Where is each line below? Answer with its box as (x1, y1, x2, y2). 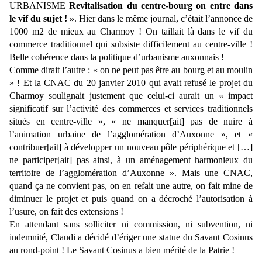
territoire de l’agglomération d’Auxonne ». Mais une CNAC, (9, 168, 253, 178)
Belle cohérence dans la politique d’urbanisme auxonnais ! (9, 52, 224, 63)
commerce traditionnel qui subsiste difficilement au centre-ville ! (9, 39, 253, 50)
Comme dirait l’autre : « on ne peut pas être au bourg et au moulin (9, 65, 253, 75)
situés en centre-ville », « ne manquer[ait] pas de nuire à (9, 116, 253, 127)
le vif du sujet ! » (9, 13, 74, 24)
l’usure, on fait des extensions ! (9, 206, 123, 217)
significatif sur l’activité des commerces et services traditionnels (9, 104, 253, 114)
